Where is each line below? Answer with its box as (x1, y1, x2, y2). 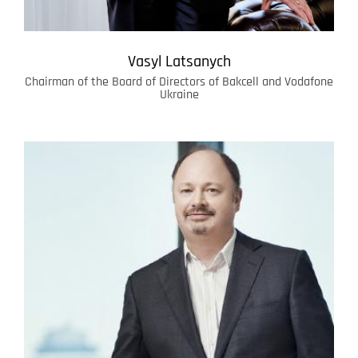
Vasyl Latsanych (127, 51, 231, 73)
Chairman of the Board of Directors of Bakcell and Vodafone (25, 74, 333, 91)
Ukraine (159, 86, 199, 104)
